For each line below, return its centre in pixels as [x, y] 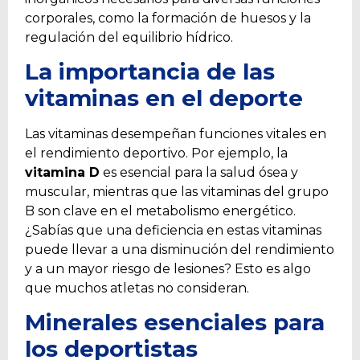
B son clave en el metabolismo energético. [160, 211]
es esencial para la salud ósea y [199, 172]
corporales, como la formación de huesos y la [168, 18]
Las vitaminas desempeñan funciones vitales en [176, 133]
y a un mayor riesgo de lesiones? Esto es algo [168, 268]
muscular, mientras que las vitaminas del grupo [177, 191]
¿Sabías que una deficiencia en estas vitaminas [173, 230]
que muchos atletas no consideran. [137, 288]
